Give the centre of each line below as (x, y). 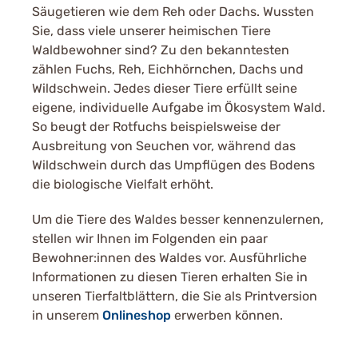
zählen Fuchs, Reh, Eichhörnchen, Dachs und (168, 69)
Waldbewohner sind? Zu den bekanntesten (161, 50)
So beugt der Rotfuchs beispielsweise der (156, 127)
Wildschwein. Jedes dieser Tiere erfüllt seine (165, 88)
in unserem (67, 315)
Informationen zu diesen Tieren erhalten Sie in (170, 277)
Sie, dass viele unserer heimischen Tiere (151, 31)
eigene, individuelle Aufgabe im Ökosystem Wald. (179, 107)
